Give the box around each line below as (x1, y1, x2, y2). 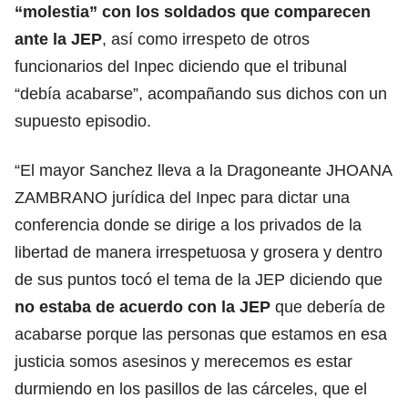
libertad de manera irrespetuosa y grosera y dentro (15, 242, 382, 261)
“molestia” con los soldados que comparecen (15, 2, 371, 21)
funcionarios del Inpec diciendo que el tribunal (15, 56, 347, 76)
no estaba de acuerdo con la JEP (15, 297, 270, 316)
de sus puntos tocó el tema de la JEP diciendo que (15, 270, 382, 289)
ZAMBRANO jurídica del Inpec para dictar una (15, 188, 350, 207)
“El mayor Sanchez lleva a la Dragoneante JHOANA (15, 160, 392, 179)
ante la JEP (15, 29, 102, 48)
